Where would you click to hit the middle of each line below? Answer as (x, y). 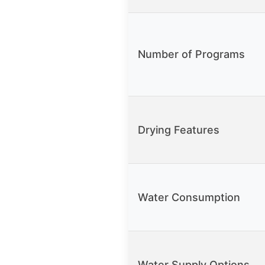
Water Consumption (189, 198)
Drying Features (179, 130)
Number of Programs (191, 54)
